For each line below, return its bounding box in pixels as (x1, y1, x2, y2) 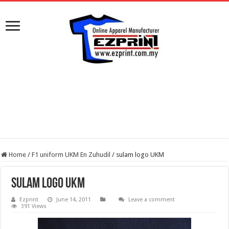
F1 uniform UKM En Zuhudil (32, 151, 111, 158)
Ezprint (19, 196, 39, 203)
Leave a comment (128, 196, 175, 203)
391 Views (21, 203, 47, 210)
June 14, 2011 (56, 196, 91, 203)
